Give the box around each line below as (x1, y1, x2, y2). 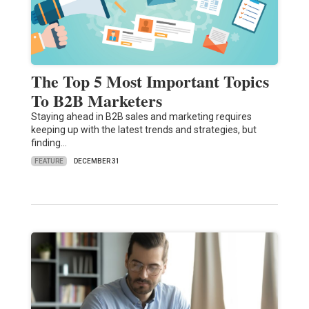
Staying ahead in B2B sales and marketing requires (30, 111, 252, 123)
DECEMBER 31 (73, 157, 120, 166)
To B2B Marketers (30, 88, 162, 113)
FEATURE (34, 157, 63, 165)
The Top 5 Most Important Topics (30, 69, 269, 94)
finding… (30, 137, 67, 149)
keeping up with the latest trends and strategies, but (30, 124, 257, 136)
